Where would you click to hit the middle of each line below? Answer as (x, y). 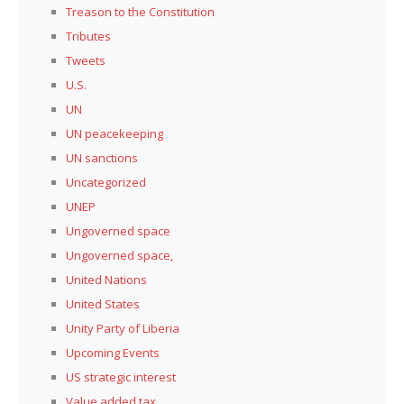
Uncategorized (106, 182)
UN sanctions (102, 157)
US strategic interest (121, 376)
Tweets (86, 60)
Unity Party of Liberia (123, 328)
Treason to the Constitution (140, 11)
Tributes (88, 36)
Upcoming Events (113, 352)
